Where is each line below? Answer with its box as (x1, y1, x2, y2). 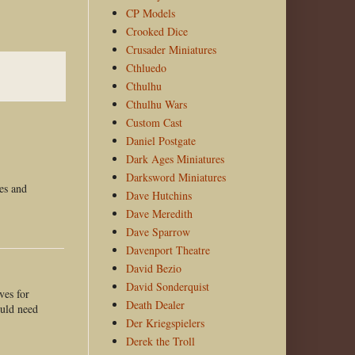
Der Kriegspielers (125, 315, 204, 331)
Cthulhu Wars (125, 97, 187, 113)
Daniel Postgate (125, 133, 196, 149)
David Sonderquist (125, 279, 209, 295)
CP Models (125, 6, 175, 21)
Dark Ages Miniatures (125, 151, 224, 167)
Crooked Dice (125, 24, 188, 40)
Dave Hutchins (125, 188, 192, 204)
